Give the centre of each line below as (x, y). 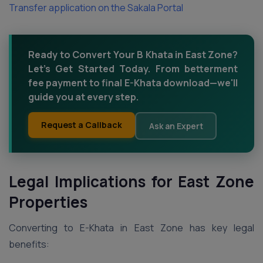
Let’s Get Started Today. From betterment (133, 69)
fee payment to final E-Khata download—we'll (133, 83)
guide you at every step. (83, 97)
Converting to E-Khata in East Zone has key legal (131, 228)
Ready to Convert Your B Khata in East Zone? (133, 55)
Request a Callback (82, 125)
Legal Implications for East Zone (131, 181)
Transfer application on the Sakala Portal (96, 8)
